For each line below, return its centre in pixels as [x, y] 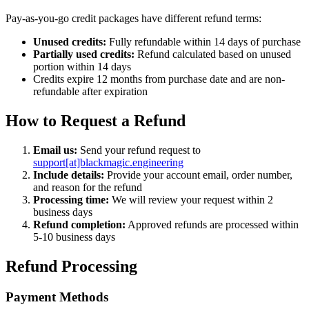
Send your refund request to [139, 150]
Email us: [55, 150]
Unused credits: [70, 42]
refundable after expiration [90, 92]
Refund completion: [79, 225]
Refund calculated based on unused [213, 54]
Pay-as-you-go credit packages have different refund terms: [133, 19]
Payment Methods [57, 297]
